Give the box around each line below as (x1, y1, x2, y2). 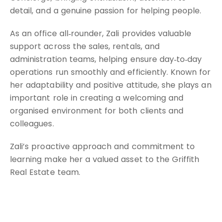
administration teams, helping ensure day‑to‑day (10, 54, 202, 65)
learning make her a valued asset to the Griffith (10, 154, 200, 165)
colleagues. (10, 118, 54, 129)
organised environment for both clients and (10, 105, 184, 116)
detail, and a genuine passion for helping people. (10, 5, 202, 16)
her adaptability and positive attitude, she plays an (10, 79, 212, 91)
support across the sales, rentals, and (10, 41, 160, 52)
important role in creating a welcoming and (10, 92, 184, 104)
